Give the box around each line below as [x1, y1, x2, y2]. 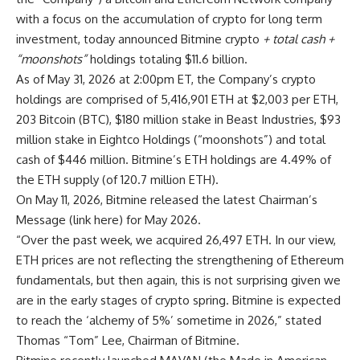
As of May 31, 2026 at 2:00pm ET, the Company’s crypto [16, 72, 316, 87]
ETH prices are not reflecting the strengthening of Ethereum [16, 252, 344, 268]
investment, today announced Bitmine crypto [16, 31, 260, 47]
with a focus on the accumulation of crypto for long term [16, 11, 322, 27]
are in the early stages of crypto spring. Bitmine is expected [16, 292, 341, 308]
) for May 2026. [119, 212, 201, 227]
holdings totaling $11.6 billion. [90, 51, 247, 67]
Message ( [16, 212, 73, 227]
